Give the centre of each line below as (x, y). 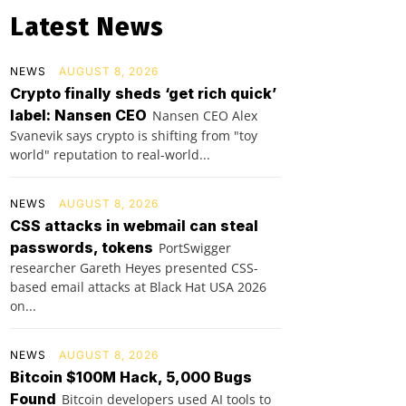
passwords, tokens (82, 248)
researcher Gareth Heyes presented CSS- (134, 268)
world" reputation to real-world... (110, 155)
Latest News (87, 27)
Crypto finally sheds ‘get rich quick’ (143, 94)
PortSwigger (195, 248)
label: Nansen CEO (78, 116)
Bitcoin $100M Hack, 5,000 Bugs (131, 377)
